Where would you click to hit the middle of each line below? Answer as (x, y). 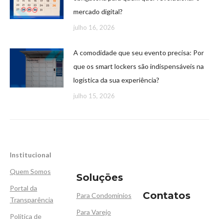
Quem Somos (30, 172)
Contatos (167, 195)
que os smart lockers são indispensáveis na (139, 66)
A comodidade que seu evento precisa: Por (139, 53)
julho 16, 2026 (94, 28)
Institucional (31, 155)
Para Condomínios (104, 196)
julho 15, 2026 (94, 96)
